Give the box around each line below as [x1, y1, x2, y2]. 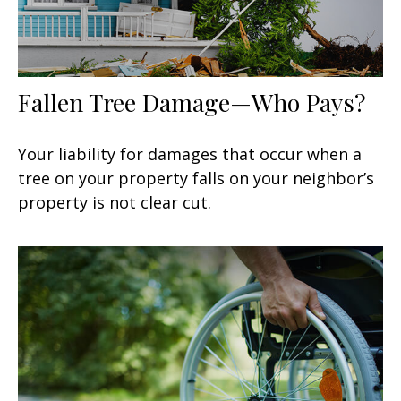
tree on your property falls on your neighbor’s [18, 166, 374, 189]
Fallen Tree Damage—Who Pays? [18, 85, 366, 118]
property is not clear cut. [18, 191, 211, 213]
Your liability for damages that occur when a [18, 142, 362, 165]
